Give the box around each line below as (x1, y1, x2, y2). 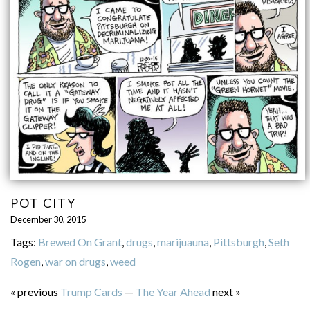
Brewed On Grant (37, 235, 122, 248)
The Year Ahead (135, 284, 210, 298)
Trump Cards (60, 284, 122, 298)
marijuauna (156, 235, 209, 248)
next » (210, 284, 241, 298)
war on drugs (44, 254, 106, 268)
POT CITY (10, 196, 76, 211)
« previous (10, 284, 60, 298)
